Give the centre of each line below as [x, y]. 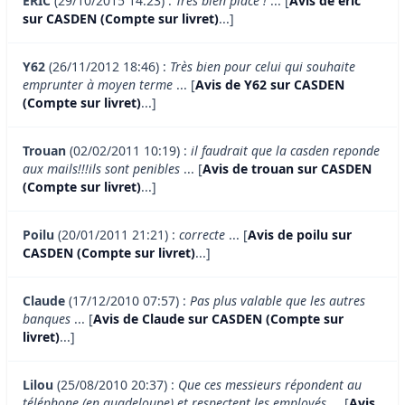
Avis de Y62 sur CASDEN [270, 85]
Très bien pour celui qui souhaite [263, 67]
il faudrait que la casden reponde [285, 151]
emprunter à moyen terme [98, 85]
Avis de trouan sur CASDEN [287, 169]
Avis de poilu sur [300, 235]
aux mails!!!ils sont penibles [101, 169]
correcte [202, 235]
